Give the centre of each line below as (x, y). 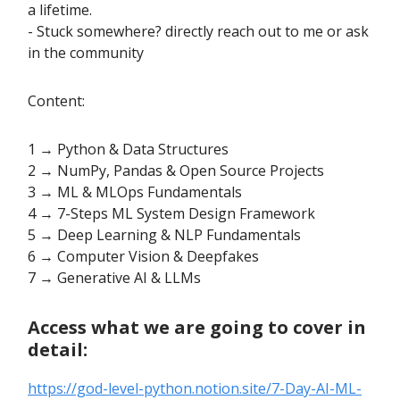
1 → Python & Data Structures (128, 150)
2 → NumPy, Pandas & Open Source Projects (176, 171)
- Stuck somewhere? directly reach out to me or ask (198, 32)
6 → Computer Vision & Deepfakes (143, 257)
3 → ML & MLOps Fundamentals (135, 192)
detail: (58, 350)
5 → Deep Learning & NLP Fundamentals (164, 235)
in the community (86, 53)
